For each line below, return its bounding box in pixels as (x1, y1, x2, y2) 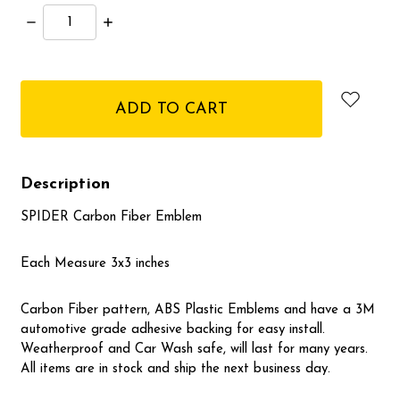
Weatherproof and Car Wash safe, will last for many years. (20, 343, 368, 357)
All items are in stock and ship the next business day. (20, 362, 330, 377)
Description (20, 176, 111, 194)
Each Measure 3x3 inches (20, 257, 170, 271)
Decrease (24, 15, 80, 29)
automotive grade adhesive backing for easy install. (20, 323, 325, 337)
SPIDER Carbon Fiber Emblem (20, 211, 202, 225)
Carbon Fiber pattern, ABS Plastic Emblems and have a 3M (20, 304, 375, 318)
